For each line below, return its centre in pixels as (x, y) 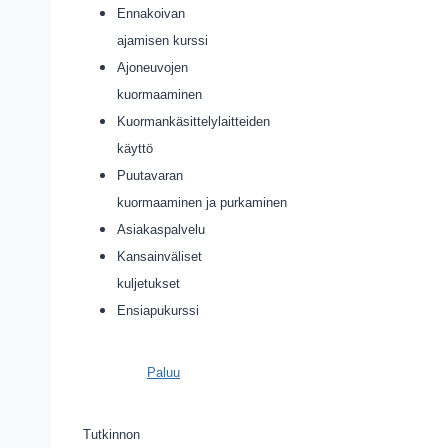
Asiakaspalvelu (161, 229)
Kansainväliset (159, 256)
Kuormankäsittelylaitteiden (193, 121)
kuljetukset (148, 283)
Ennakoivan (151, 13)
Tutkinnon (111, 434)
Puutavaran (150, 175)
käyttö (135, 148)
